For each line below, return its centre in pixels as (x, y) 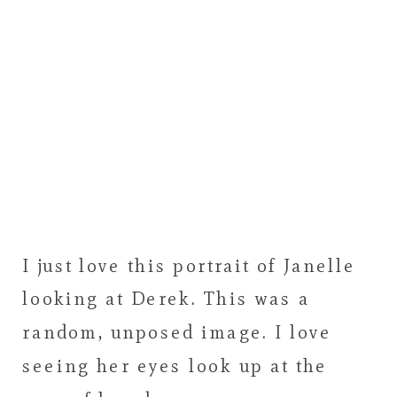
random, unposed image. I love (177, 332)
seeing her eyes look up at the (175, 366)
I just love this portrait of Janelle (189, 265)
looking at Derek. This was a (166, 299)
